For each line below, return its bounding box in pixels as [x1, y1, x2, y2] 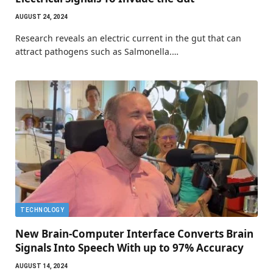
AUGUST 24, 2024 [15, 13, 68, 20]
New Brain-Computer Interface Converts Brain [15, 226, 253, 241]
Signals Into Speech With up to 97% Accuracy [15, 240, 244, 255]
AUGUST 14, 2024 [15, 262, 68, 269]
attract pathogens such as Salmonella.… [15, 45, 179, 57]
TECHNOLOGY [20, 206, 64, 213]
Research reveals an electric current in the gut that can [15, 32, 241, 44]
